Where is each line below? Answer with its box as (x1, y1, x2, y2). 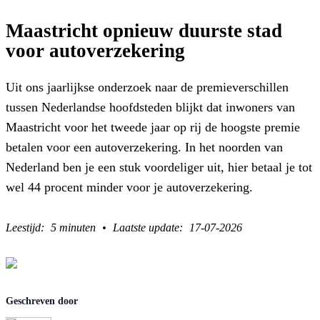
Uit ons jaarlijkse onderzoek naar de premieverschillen (6, 79, 289, 94)
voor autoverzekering (6, 40, 185, 62)
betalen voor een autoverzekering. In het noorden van (6, 139, 283, 154)
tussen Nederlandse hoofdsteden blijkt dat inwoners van (6, 99, 295, 114)
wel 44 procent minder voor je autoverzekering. (6, 179, 253, 194)
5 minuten (51, 221, 96, 234)
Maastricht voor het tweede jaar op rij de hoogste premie (6, 119, 300, 134)
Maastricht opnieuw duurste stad (6, 20, 282, 42)
